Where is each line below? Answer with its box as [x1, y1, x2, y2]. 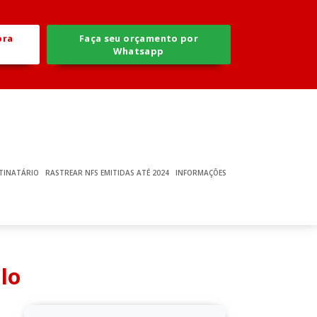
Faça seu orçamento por [79, 32, 199, 45]
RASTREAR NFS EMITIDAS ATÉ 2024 [45, 168, 169, 178]
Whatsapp [113, 45, 164, 57]
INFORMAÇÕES [175, 168, 226, 178]
